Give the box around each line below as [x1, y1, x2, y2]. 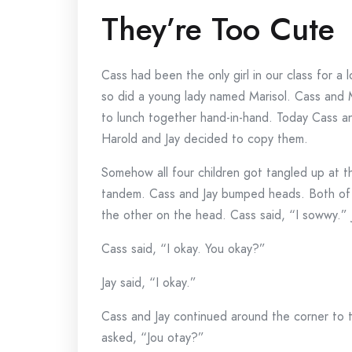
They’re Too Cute [101, 6, 335, 52]
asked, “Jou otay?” [101, 328, 204, 346]
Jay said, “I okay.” [101, 273, 196, 291]
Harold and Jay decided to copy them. [101, 130, 308, 148]
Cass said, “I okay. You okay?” [101, 240, 266, 258]
